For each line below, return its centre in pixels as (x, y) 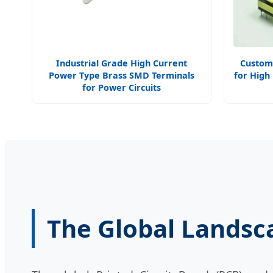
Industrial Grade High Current (122, 63)
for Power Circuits (122, 87)
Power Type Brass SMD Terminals (122, 75)
